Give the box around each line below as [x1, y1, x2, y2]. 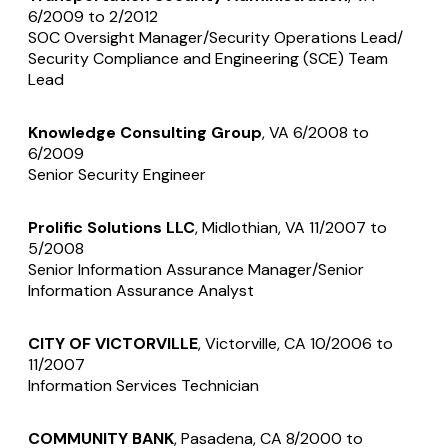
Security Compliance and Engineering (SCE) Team [28, 48, 388, 70]
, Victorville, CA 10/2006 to [198, 333, 393, 355]
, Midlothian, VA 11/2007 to [195, 217, 387, 239]
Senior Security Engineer [28, 164, 206, 186]
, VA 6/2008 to [262, 122, 369, 144]
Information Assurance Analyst [28, 280, 254, 302]
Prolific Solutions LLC [28, 217, 195, 239]
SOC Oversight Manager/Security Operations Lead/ [28, 27, 403, 49]
